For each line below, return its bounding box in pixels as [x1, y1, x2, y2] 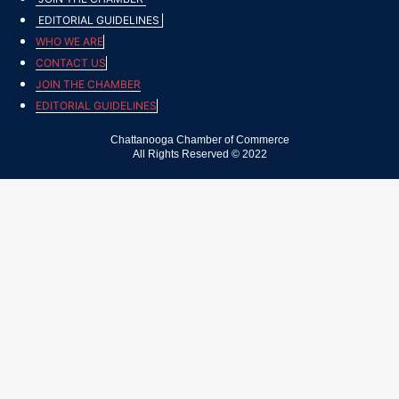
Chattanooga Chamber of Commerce [110, 134, 289, 147]
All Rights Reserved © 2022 [132, 148, 267, 161]
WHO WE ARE [36, 35, 103, 49]
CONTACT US [36, 56, 106, 70]
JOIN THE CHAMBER [36, 77, 141, 92]
